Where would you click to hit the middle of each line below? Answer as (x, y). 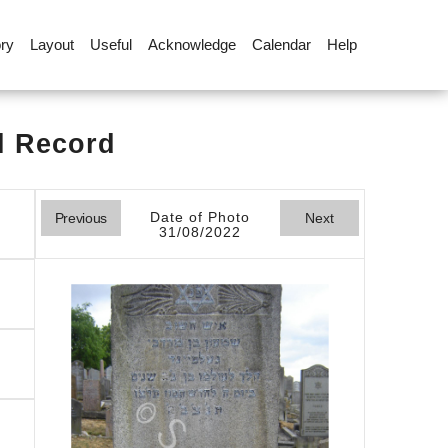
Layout (51, 44)
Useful (110, 44)
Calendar (281, 44)
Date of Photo (200, 217)
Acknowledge (191, 44)
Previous (81, 218)
